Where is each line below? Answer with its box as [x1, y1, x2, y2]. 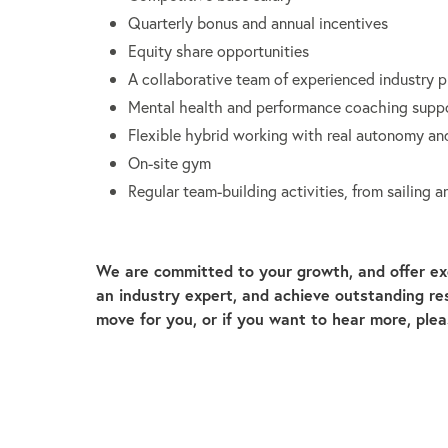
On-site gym [128, 152, 211, 174]
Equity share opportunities [128, 40, 309, 62]
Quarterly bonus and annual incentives [128, 12, 388, 34]
